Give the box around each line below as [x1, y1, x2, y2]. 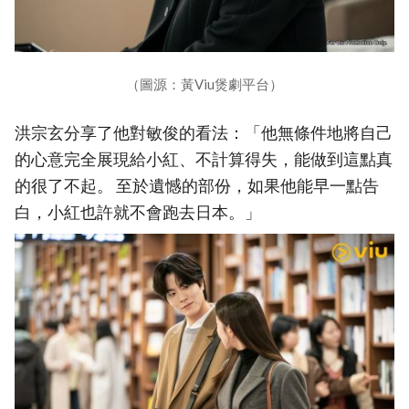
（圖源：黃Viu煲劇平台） [126, 76, 283, 93]
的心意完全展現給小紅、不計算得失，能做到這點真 [15, 150, 393, 170]
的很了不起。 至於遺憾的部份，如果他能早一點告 [15, 176, 379, 196]
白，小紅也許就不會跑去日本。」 [15, 203, 261, 223]
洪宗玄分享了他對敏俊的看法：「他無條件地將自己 [15, 123, 393, 143]
